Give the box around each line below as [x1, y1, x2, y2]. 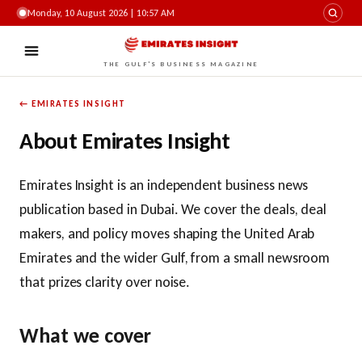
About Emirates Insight [19, 127, 230, 155]
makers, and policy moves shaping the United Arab [19, 225, 315, 242]
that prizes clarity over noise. [19, 273, 191, 291]
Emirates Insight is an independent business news [19, 176, 309, 194]
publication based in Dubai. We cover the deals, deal [19, 200, 327, 218]
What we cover [19, 322, 152, 348]
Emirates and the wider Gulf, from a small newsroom [19, 249, 330, 267]
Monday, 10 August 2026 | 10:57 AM [27, 7, 175, 19]
